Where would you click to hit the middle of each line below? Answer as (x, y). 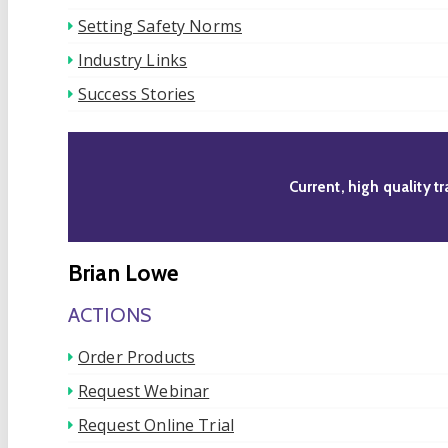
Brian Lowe (123, 272)
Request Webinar (144, 390)
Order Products (137, 356)
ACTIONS (110, 314)
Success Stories (137, 94)
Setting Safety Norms (160, 26)
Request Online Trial (156, 424)
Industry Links (133, 60)
